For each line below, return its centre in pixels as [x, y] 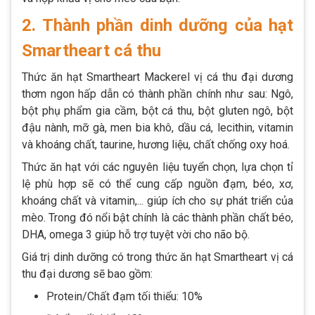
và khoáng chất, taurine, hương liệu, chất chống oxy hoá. [156, 145]
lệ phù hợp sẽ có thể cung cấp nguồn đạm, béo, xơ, [157, 184]
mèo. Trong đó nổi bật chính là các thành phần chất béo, [157, 218]
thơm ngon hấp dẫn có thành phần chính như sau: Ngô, [157, 94]
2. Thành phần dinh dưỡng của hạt [157, 26]
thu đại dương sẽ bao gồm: [87, 274]
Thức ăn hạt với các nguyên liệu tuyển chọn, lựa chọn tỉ [157, 167]
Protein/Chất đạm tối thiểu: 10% [124, 297]
